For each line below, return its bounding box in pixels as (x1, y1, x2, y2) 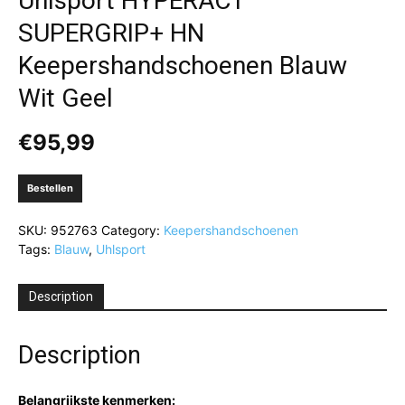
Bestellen (27, 182, 73, 194)
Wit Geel (18, 83, 113, 113)
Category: (101, 222, 164, 238)
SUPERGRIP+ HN (18, 18, 204, 48)
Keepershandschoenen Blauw (18, 51, 347, 80)
